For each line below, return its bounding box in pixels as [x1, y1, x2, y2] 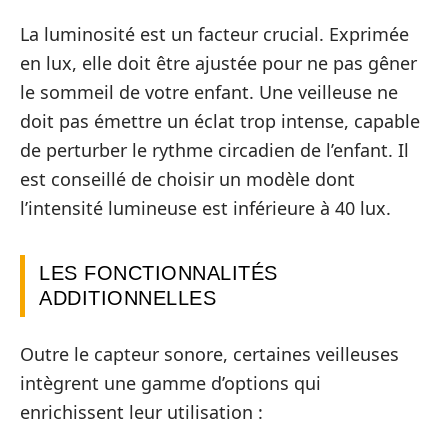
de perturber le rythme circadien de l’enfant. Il [20, 138, 409, 163]
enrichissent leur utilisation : [20, 399, 263, 424]
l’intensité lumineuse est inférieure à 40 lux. [20, 196, 391, 221]
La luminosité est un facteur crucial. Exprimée [20, 22, 409, 47]
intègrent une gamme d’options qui [20, 370, 321, 395]
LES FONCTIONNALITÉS [39, 262, 278, 285]
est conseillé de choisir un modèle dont [20, 167, 355, 192]
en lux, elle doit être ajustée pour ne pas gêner [20, 51, 417, 76]
